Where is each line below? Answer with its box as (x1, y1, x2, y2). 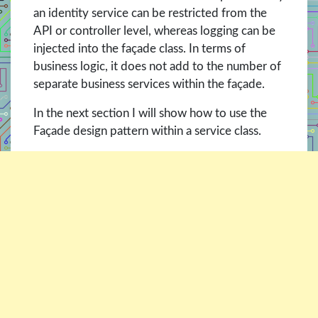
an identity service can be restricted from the (33, 7, 267, 20)
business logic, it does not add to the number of (33, 60, 281, 73)
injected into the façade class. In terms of (33, 43, 246, 55)
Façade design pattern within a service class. (33, 125, 261, 138)
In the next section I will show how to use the (33, 107, 267, 120)
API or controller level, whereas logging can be (33, 25, 275, 38)
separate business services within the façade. (33, 78, 265, 91)
